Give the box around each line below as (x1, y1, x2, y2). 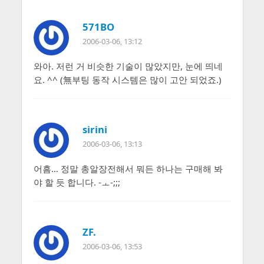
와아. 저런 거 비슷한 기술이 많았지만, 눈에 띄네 (33, 60, 223, 72)
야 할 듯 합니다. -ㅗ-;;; (33, 176, 120, 188)
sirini (82, 122, 107, 136)
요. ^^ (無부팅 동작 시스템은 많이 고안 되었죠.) (33, 73, 222, 85)
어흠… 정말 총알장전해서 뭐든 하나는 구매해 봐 (33, 162, 223, 174)
